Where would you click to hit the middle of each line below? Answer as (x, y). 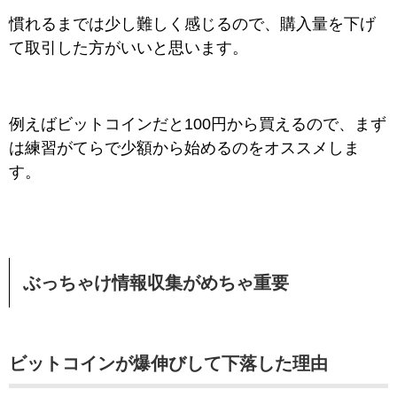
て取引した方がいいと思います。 (128, 48)
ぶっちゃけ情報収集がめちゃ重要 (156, 283)
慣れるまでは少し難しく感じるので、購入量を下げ (192, 24)
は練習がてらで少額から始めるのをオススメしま (184, 148)
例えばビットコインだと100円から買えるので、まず (198, 125)
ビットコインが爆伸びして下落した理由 (168, 364)
